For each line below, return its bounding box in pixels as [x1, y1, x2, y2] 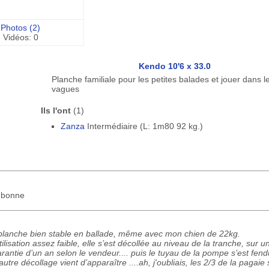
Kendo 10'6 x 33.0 [138, 61, 211, 71]
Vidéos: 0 [2, 32, 38, 42]
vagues [51, 84, 79, 94]
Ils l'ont [40, 106, 71, 115]
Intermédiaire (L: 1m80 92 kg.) [84, 121, 203, 131]
